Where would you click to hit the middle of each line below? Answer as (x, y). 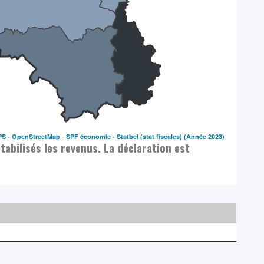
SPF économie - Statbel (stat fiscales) (124, 136)
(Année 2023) (204, 136)
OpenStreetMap (36, 136)
